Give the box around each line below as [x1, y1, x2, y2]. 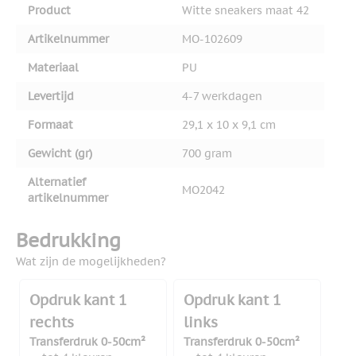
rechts [29, 313, 74, 332]
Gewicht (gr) [28, 146, 92, 161]
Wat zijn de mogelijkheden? [16, 254, 166, 269]
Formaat [28, 118, 73, 133]
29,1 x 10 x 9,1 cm [182, 118, 276, 133]
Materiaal [28, 60, 79, 75]
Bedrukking [16, 228, 121, 253]
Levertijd [28, 89, 74, 104]
